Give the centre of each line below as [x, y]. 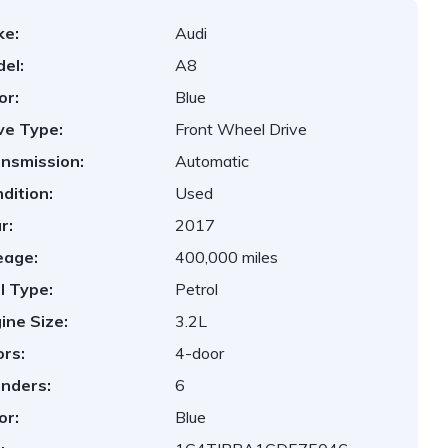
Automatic [212, 161]
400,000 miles [227, 257]
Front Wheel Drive [241, 129]
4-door [200, 353]
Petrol [197, 289]
